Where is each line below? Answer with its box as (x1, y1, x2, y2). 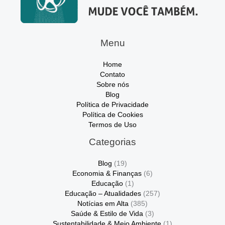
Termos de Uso (88, 121, 137, 129)
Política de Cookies (82, 110, 143, 119)
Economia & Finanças (72, 169, 142, 177)
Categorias (89, 136, 136, 147)
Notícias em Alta (77, 199, 129, 207)
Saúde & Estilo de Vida (71, 209, 143, 217)
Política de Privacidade (76, 100, 149, 108)
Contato (100, 70, 125, 78)
